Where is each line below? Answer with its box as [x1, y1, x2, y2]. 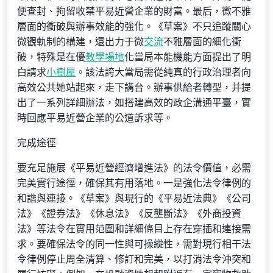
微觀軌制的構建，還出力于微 [17, 35, 144, 48]
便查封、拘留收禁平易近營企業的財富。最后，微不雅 [17, 5, 251, 17]
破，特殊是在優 [17, 51, 85, 63]
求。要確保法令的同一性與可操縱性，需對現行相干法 [17, 238, 251, 250]
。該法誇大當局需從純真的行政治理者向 [76, 66, 251, 78]
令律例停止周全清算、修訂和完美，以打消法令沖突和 [17, 253, 251, 265]
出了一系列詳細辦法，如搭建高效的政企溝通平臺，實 [17, 96, 251, 108]
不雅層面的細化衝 [163, 35, 241, 48]
